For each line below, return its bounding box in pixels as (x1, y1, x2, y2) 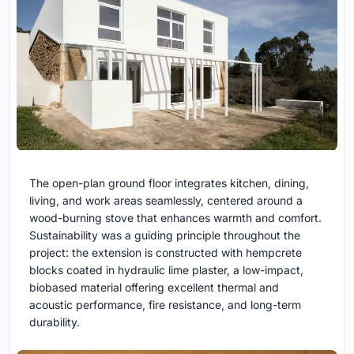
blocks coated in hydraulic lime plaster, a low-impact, (29, 262, 303, 277)
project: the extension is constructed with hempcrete (29, 245, 302, 259)
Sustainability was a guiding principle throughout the (29, 228, 300, 242)
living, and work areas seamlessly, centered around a (29, 193, 303, 207)
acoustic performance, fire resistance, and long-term (29, 297, 301, 311)
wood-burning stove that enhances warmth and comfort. (29, 210, 322, 224)
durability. (29, 314, 80, 329)
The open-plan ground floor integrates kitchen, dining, (29, 175, 309, 190)
